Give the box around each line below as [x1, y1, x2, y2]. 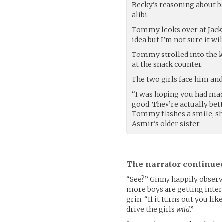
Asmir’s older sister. [132, 119, 201, 128]
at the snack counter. [132, 59, 203, 69]
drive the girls [126, 204, 177, 214]
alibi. [132, 10, 149, 19]
